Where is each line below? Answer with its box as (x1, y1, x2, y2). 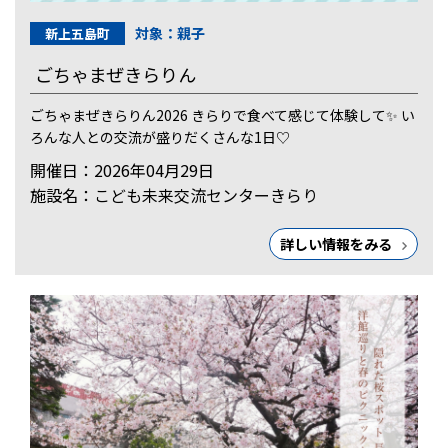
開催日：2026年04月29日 (30, 158, 214, 183)
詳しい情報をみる (280, 234, 393, 255)
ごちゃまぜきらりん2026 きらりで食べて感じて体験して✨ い (30, 105, 415, 126)
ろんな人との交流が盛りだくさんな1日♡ (30, 127, 290, 148)
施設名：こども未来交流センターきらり (30, 183, 318, 208)
